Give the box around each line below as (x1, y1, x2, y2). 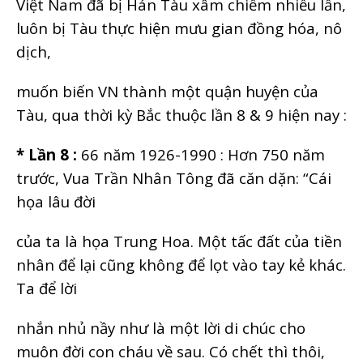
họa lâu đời (16, 190, 96, 211)
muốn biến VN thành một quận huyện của (16, 80, 318, 101)
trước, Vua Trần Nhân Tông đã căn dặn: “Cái (16, 167, 331, 188)
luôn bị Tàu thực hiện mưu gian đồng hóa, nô (16, 17, 342, 38)
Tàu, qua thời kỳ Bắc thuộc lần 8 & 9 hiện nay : (16, 104, 347, 125)
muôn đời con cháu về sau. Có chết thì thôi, (16, 340, 325, 361)
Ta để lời (16, 277, 77, 298)
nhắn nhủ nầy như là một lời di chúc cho (16, 317, 305, 338)
